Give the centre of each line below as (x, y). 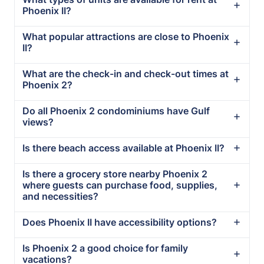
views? (38, 122)
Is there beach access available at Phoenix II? (124, 148)
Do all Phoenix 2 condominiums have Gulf (116, 110)
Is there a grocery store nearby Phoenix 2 (115, 174)
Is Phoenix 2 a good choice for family (105, 248)
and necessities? (61, 196)
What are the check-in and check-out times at (126, 73)
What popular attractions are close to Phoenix (126, 36)
